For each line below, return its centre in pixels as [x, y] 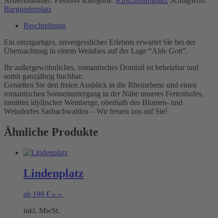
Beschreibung [45, 25]
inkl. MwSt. [42, 210]
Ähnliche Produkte [51, 132]
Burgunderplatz [28, 9]
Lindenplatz [54, 173]
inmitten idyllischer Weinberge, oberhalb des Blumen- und [93, 102]
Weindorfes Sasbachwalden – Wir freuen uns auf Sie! [86, 111]
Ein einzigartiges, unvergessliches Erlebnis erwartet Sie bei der [100, 42]
